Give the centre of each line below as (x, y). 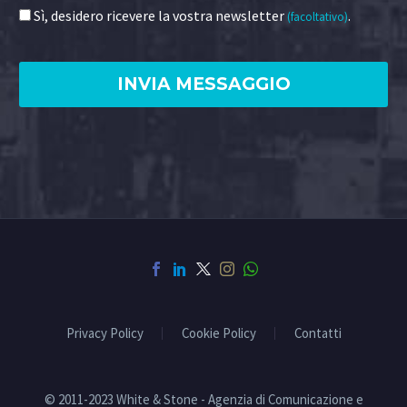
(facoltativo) (318, 17)
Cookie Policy (218, 333)
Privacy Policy (104, 333)
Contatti (318, 333)
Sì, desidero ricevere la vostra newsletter (160, 16)
